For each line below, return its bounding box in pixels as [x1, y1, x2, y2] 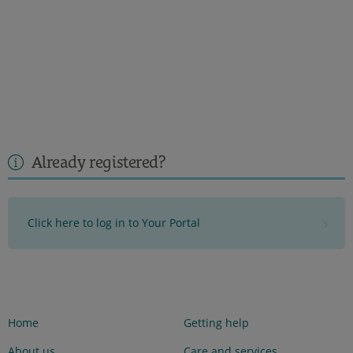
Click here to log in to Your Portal [28, 215, 200, 231]
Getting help [183, 315, 249, 331]
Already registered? [28, 151, 165, 172]
